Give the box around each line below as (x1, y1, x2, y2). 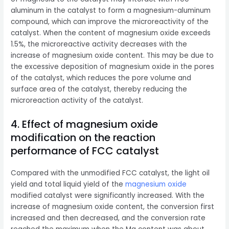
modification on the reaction (11, 130, 156, 145)
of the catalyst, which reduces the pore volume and (11, 73, 192, 83)
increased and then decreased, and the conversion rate (11, 213, 206, 223)
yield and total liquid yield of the (11, 179, 126, 190)
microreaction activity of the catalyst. (11, 96, 144, 106)
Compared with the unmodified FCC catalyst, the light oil (11, 168, 210, 178)
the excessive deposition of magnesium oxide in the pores (11, 62, 215, 72)
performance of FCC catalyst (11, 144, 159, 158)
